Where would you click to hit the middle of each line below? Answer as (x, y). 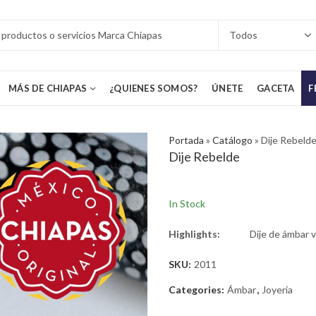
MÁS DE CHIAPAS (48, 88)
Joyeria (277, 290)
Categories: (197, 290)
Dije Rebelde (204, 157)
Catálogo (232, 140)
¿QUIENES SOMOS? (154, 88)
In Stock (187, 204)
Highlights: (194, 234)
